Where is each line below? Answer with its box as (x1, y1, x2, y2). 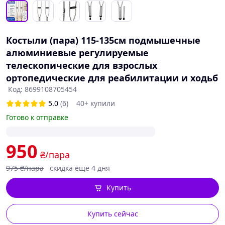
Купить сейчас (87, 209, 138, 218)
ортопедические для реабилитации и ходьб (6, 72, 218, 84)
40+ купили (76, 98, 115, 108)
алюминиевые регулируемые (6, 47, 149, 59)
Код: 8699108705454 (8, 84, 77, 94)
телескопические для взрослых (6, 59, 157, 71)
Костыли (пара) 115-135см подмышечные (6, 34, 200, 46)
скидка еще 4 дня (50, 163, 110, 173)
